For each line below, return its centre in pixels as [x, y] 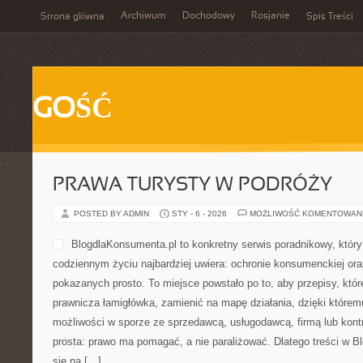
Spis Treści [330, 17]
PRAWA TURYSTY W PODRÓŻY [192, 186]
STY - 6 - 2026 [199, 214]
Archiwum [143, 16]
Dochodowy [209, 16]
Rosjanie [271, 16]
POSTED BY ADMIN [113, 214]
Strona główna [73, 17]
